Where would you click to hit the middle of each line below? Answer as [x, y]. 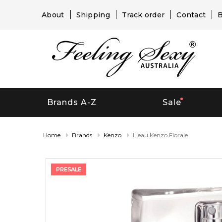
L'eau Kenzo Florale [160, 135]
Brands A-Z [72, 103]
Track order [143, 15]
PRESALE [69, 169]
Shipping [93, 15]
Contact [191, 15]
